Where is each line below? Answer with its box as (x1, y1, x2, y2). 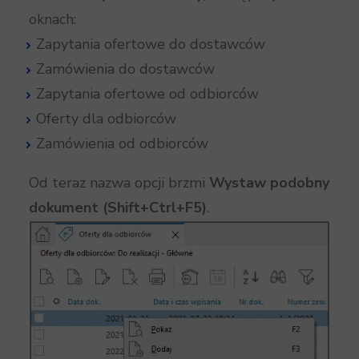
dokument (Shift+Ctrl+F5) (29, 197, 207, 217)
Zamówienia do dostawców (36, 58, 215, 79)
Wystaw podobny (209, 172, 329, 192)
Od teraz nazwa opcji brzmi (29, 172, 209, 192)
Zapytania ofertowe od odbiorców (36, 83, 259, 103)
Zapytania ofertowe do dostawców (36, 34, 265, 54)
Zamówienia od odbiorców (36, 133, 208, 153)
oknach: (29, 9, 76, 29)
